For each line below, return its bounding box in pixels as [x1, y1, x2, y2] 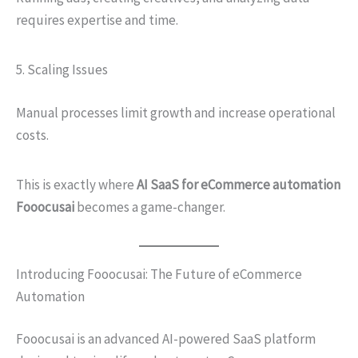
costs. [16, 125, 49, 144]
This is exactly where [16, 175, 137, 193]
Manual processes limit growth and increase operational [16, 103, 336, 121]
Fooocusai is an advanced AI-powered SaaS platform [16, 330, 316, 348]
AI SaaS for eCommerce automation [137, 175, 340, 193]
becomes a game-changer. [74, 197, 225, 216]
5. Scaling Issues [16, 61, 108, 78]
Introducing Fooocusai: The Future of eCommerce [16, 265, 302, 283]
